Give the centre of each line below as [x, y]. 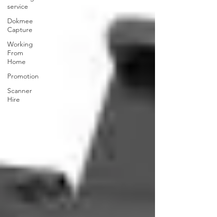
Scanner [20, 91]
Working [20, 44]
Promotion [23, 76]
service [18, 6]
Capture [20, 30]
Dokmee [20, 21]
